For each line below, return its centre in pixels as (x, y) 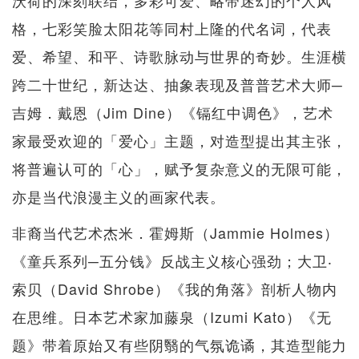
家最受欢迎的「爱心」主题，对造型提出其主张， (179, 141)
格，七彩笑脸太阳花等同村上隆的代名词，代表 (172, 28)
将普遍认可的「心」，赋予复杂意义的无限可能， (179, 169)
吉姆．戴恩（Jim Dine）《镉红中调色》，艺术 (173, 113)
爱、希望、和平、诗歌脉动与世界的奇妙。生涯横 (179, 56)
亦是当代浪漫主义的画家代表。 (119, 197)
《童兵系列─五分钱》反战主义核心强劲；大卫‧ (172, 261)
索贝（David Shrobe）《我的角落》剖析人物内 (175, 289)
